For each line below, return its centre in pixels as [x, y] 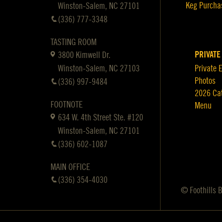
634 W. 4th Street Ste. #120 [101, 117]
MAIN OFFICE [70, 167]
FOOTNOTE [67, 105]
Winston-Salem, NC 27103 [99, 68]
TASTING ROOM [74, 42]
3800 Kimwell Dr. [84, 55]
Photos [205, 81]
